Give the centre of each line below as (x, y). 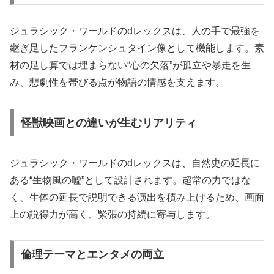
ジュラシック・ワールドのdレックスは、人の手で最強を (135, 31)
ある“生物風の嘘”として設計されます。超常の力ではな (130, 180)
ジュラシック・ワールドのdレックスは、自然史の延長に (135, 163)
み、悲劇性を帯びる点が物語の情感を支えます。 (117, 82)
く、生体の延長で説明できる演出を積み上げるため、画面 (137, 197)
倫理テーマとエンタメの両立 (92, 255)
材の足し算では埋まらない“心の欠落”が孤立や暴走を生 (130, 65)
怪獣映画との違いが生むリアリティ (109, 123)
